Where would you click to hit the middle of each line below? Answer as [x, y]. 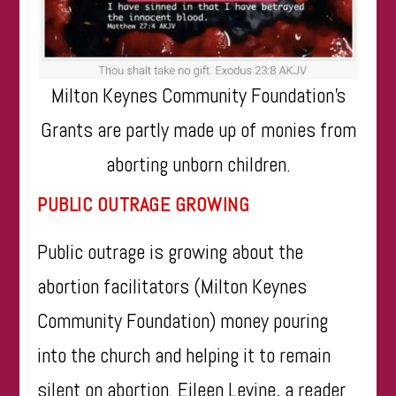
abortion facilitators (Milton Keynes [172, 287]
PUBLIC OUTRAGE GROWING [144, 205]
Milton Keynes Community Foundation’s [198, 96]
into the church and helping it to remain [184, 356]
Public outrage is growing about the [171, 252]
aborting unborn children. [198, 165]
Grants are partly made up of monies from [198, 130]
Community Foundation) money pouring [183, 321]
